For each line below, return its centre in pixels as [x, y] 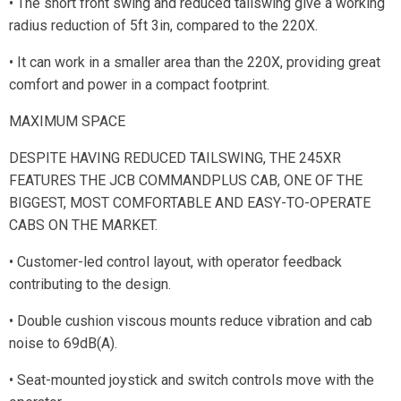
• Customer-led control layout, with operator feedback [175, 262]
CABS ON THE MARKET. [83, 225]
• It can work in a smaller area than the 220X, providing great [195, 62]
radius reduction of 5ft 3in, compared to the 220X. [163, 26]
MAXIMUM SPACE [67, 121]
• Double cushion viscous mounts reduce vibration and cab [191, 321]
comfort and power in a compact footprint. [139, 85]
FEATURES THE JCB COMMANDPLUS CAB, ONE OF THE [186, 180]
